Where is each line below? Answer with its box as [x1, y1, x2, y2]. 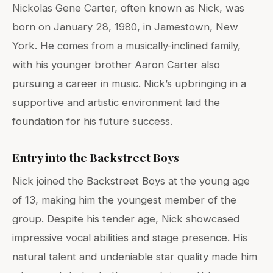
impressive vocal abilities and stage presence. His [12, 232, 247, 244]
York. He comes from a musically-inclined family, [12, 40, 241, 52]
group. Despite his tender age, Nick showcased [12, 213, 239, 225]
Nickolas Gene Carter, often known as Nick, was [12, 2, 244, 15]
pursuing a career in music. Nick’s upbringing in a [12, 77, 246, 90]
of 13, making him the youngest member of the [12, 194, 236, 207]
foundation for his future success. [12, 115, 172, 128]
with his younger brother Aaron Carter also [12, 58, 220, 71]
